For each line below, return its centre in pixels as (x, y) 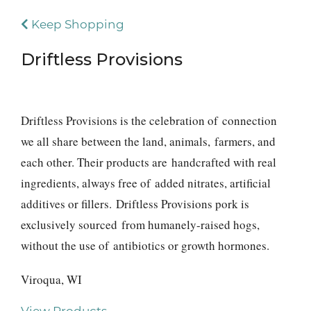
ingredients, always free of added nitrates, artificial (146, 183)
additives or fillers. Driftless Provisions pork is (135, 203)
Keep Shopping (76, 25)
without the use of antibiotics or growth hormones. (145, 245)
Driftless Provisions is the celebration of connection (149, 120)
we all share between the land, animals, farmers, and (148, 141)
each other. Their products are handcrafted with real (149, 162)
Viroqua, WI (51, 279)
